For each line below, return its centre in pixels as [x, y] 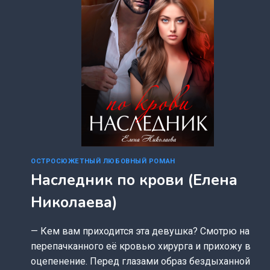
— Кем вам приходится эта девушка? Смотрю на [140, 231]
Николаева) [74, 203]
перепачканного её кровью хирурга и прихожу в [141, 246]
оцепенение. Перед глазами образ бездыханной [140, 262]
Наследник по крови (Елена [134, 181]
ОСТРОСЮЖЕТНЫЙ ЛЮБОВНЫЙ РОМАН [103, 161]
